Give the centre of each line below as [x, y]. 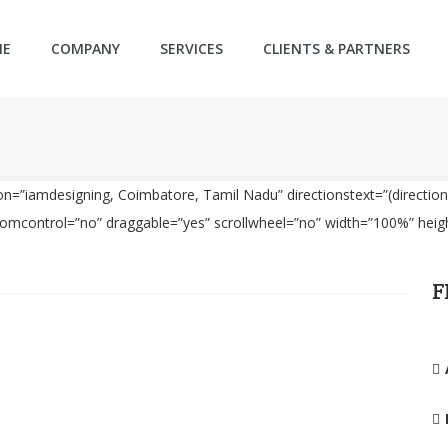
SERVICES [191, 48]
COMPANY [85, 48]
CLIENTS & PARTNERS [336, 48]
